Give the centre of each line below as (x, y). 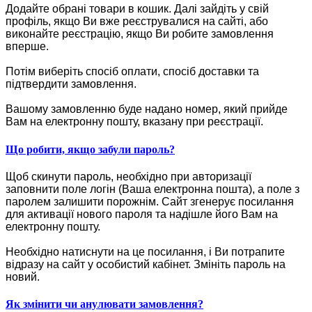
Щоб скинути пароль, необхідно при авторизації (128, 176)
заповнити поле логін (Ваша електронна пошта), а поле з (153, 189)
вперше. (27, 47)
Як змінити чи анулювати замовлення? (104, 304)
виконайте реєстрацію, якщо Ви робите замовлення (140, 34)
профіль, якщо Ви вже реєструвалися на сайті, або (137, 22)
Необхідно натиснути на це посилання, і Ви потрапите (145, 251)
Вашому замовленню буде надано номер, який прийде (147, 109)
